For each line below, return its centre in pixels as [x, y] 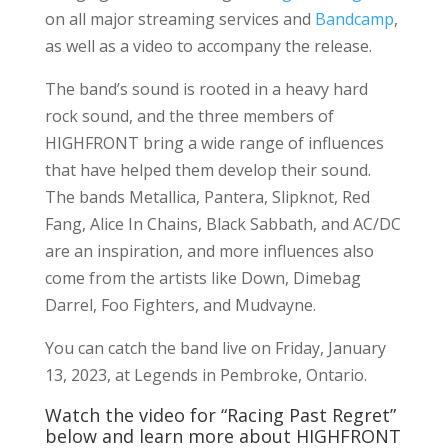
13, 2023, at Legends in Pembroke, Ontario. [205, 375]
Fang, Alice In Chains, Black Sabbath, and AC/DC [222, 224]
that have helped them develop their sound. [207, 170]
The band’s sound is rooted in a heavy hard [206, 89]
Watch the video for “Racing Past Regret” [220, 415]
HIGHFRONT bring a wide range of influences [214, 143]
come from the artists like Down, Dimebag [202, 278]
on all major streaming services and [179, 19]
